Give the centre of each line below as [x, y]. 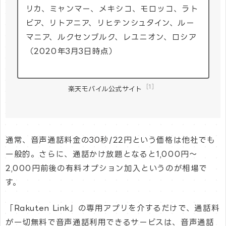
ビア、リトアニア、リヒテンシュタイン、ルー [110, 23]
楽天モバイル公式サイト [105, 89]
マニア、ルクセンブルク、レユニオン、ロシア [111, 37]
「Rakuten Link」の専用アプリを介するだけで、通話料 [113, 208]
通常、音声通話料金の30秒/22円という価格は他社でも [110, 140]
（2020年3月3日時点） [71, 51]
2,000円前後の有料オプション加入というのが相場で [107, 168]
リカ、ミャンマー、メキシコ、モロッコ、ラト [112, 9]
